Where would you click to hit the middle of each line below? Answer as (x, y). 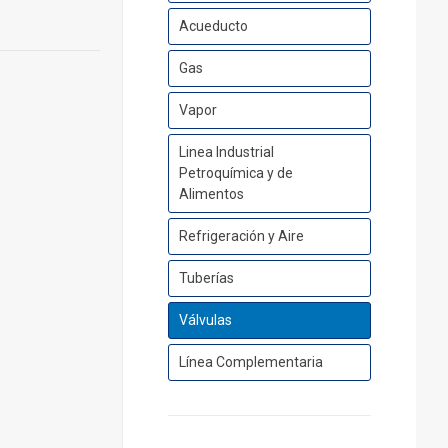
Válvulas (205, 320)
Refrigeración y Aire (241, 236)
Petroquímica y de (235, 173)
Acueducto (213, 26)
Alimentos (211, 194)
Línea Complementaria (250, 362)
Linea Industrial (226, 152)
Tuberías (206, 278)
